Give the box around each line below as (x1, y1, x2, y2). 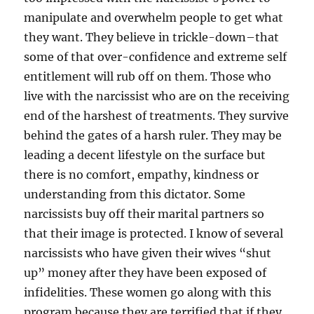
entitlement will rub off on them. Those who (24, 69, 272, 83)
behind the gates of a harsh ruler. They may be (24, 128, 282, 142)
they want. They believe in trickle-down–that (24, 29, 280, 44)
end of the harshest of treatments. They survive (24, 108, 289, 123)
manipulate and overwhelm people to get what (24, 10, 284, 25)
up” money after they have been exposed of (24, 265, 267, 280)
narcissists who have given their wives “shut (24, 245, 272, 260)
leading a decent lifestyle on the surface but (24, 147, 266, 162)
